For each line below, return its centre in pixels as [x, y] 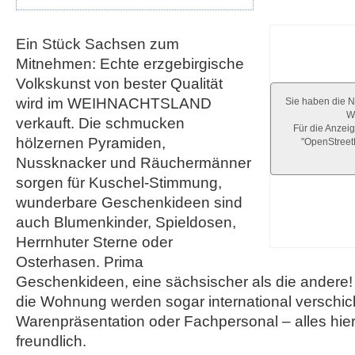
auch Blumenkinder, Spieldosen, [126, 222]
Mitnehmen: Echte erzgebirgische [130, 64]
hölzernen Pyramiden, [91, 143]
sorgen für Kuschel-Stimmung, [119, 183]
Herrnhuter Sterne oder [94, 242]
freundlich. [51, 341]
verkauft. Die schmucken [100, 123]
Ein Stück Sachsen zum [97, 44]
